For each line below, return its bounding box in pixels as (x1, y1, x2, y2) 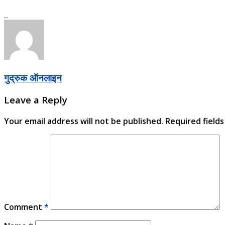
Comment (4, 201, 44, 212)
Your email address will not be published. (4, 115, 163, 127)
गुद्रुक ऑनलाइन (4, 71, 62, 84)
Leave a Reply (4, 93, 67, 106)
